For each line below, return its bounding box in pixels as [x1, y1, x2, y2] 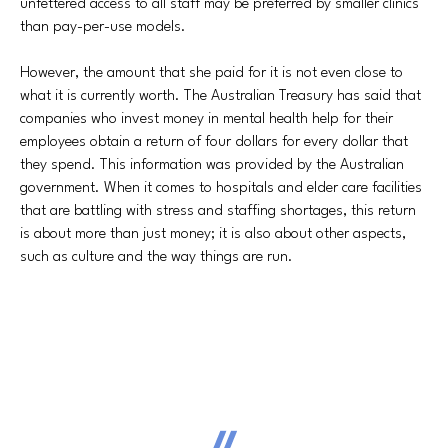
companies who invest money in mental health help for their [20, 112, 393, 127]
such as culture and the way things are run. [20, 250, 293, 265]
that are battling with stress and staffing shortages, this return [20, 204, 416, 219]
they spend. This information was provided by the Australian [20, 158, 404, 173]
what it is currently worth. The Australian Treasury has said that [20, 89, 421, 104]
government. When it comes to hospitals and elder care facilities [20, 181, 422, 196]
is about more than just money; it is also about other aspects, [20, 227, 406, 242]
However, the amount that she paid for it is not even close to [20, 66, 403, 81]
